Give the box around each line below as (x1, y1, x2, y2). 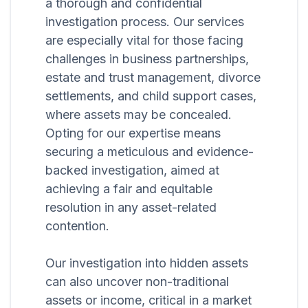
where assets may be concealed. (45, 107, 232, 122)
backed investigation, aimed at (45, 163, 219, 178)
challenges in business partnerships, (45, 52, 249, 67)
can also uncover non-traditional (45, 274, 229, 289)
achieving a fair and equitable (45, 181, 212, 197)
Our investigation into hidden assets (45, 256, 248, 271)
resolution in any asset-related (45, 200, 217, 215)
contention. (45, 219, 109, 234)
